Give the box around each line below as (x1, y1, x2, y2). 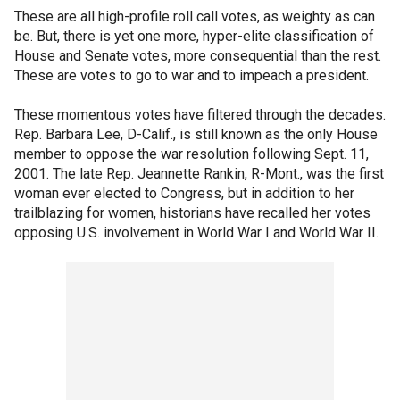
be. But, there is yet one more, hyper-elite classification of (14, 28, 374, 45)
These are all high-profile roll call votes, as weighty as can (14, 8, 375, 25)
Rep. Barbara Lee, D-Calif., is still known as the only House (14, 126, 378, 143)
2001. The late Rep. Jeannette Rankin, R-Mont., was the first (14, 165, 384, 182)
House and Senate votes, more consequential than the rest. (14, 47, 381, 64)
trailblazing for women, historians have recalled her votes (14, 204, 371, 221)
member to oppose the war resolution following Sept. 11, (14, 146, 369, 162)
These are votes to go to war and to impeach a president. (14, 67, 369, 84)
